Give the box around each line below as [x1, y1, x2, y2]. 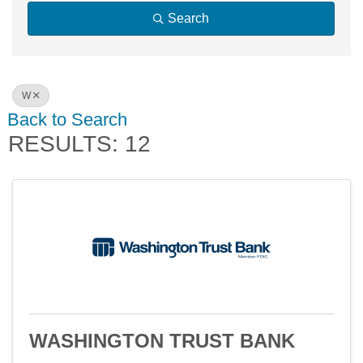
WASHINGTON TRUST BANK [29, 330, 295, 352]
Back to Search [7, 109, 127, 130]
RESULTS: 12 [8, 131, 151, 156]
